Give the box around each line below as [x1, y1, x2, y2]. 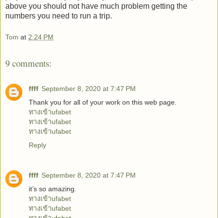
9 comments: [5, 56, 52, 69]
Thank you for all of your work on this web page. [29, 98, 177, 107]
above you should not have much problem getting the [5, 2, 187, 11]
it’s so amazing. [29, 185, 76, 193]
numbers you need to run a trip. [5, 12, 112, 20]
